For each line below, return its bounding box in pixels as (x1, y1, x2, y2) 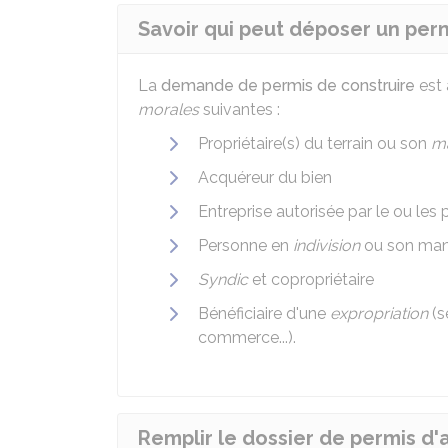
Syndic (198, 270, 252, 289)
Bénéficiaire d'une (198, 304, 330, 323)
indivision (293, 236, 360, 255)
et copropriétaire (252, 270, 374, 289)
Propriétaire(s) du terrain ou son (198, 134, 431, 153)
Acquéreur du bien (198, 168, 332, 187)
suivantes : (199, 100, 280, 119)
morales (138, 100, 199, 119)
